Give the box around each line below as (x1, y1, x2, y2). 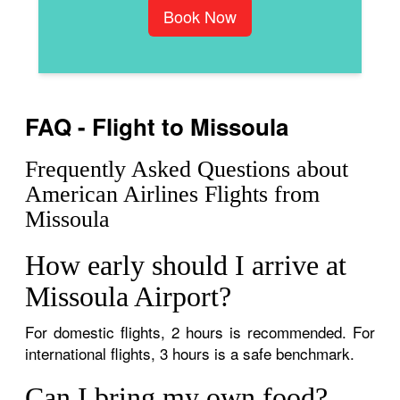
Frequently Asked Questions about (25, 155, 349, 182)
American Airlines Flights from (25, 180, 321, 207)
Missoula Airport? (25, 279, 232, 312)
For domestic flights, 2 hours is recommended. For (25, 320, 375, 343)
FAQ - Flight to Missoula (25, 109, 289, 143)
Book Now (163, 4, 237, 28)
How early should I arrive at (25, 248, 347, 281)
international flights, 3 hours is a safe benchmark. (25, 341, 355, 364)
